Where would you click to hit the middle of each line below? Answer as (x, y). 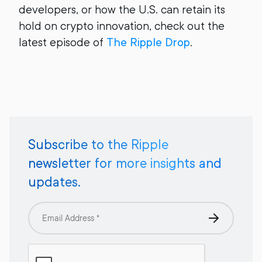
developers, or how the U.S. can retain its (122, 10)
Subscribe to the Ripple (98, 144)
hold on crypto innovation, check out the (122, 26)
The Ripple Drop (148, 42)
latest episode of (63, 42)
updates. (54, 182)
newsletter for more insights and (125, 163)
